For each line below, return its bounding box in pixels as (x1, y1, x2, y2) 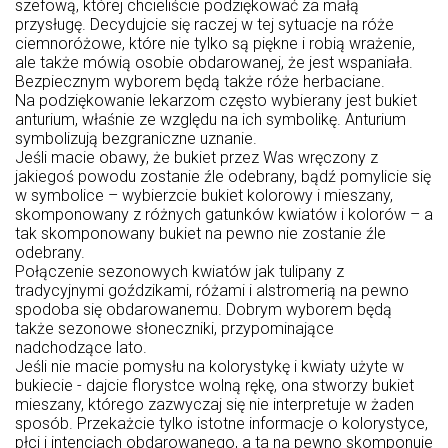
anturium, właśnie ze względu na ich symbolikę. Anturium (15, 110, 406, 129)
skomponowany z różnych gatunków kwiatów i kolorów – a (15, 205, 433, 224)
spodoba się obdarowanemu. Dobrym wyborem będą (15, 300, 392, 319)
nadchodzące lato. (15, 338, 147, 357)
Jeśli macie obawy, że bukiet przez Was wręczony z (15, 148, 378, 167)
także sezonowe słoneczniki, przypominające (15, 319, 334, 338)
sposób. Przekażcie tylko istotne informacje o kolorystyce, (15, 414, 428, 433)
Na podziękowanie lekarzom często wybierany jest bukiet (15, 91, 417, 110)
